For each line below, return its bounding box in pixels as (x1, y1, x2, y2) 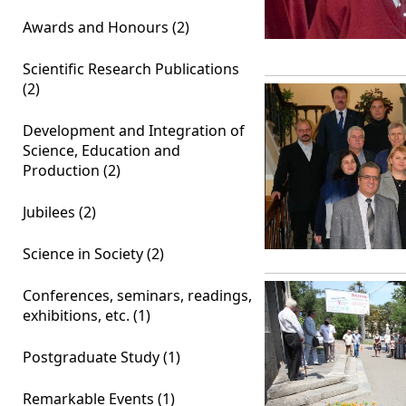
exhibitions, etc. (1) (23, 305, 150, 325)
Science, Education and (23, 140, 180, 160)
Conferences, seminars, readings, (23, 285, 252, 305)
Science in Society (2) (23, 244, 164, 264)
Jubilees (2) (23, 202, 96, 222)
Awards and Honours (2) (23, 17, 189, 37)
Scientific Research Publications (23, 59, 239, 79)
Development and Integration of (23, 121, 245, 140)
